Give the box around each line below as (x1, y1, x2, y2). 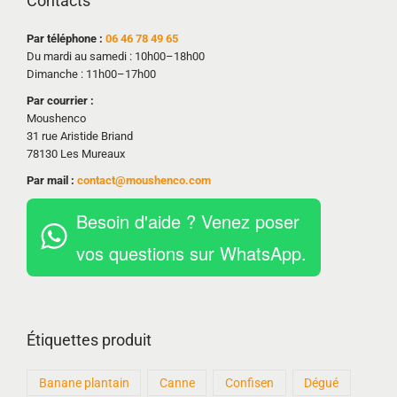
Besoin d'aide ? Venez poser (76, 208, 300, 235)
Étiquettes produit (27, 331, 152, 350)
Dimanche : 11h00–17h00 (27, 67, 156, 82)
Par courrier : (27, 94, 94, 108)
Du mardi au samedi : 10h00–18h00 (27, 50, 205, 64)
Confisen (224, 376, 274, 391)
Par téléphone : (27, 32, 105, 46)
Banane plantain (38, 376, 129, 391)
